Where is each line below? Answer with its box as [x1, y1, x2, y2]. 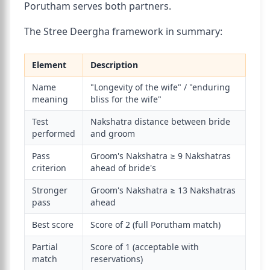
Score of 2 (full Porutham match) [90, 219, 221, 230]
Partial [32, 241, 58, 253]
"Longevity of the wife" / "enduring [90, 81, 230, 93]
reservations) [90, 253, 143, 265]
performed [32, 128, 75, 139]
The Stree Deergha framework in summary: [24, 25, 222, 38]
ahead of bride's [90, 162, 156, 174]
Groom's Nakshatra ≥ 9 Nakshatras [90, 150, 231, 162]
